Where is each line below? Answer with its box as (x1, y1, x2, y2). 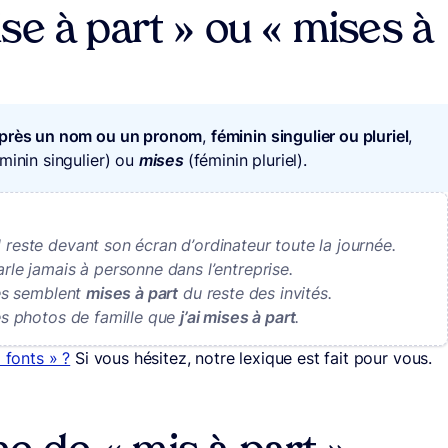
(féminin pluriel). (187, 150, 307, 171)
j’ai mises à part (180, 307, 296, 328)
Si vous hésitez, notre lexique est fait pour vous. (70, 348, 433, 369)
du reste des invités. (178, 283, 332, 304)
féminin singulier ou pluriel (210, 126, 409, 147)
